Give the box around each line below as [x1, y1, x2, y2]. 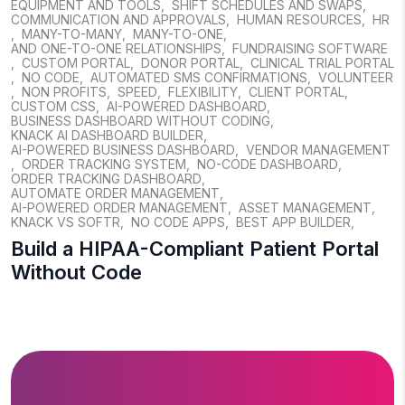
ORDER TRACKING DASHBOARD [11, 171, 202, 186]
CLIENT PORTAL [249, 84, 344, 99]
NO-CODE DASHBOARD [197, 156, 338, 172]
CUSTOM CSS [11, 99, 96, 114]
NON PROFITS [22, 84, 107, 99]
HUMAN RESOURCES [237, 12, 362, 27]
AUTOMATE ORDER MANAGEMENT [11, 185, 220, 201]
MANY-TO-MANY [22, 26, 122, 42]
